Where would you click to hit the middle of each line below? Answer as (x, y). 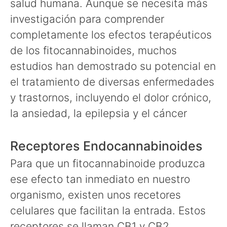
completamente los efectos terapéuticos (111, 34)
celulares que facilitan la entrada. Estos (108, 211)
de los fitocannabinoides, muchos (93, 50)
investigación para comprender (87, 19)
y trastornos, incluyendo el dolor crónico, (111, 97)
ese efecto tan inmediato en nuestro (100, 179)
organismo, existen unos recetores (96, 195)
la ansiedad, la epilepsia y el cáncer (99, 113)
